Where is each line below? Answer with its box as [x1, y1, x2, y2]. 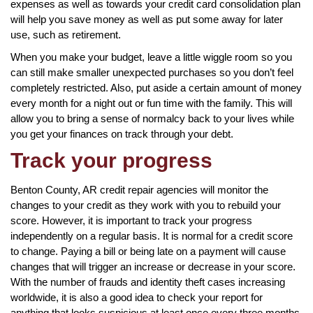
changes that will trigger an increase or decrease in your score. [10, 260, 296, 272]
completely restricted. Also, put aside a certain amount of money [10, 81, 302, 94]
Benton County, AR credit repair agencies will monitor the [10, 183, 268, 196]
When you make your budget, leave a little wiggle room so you [10, 50, 292, 63]
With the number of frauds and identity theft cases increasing [10, 275, 285, 288]
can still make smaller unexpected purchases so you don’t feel [10, 66, 293, 78]
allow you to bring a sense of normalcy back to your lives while [10, 112, 294, 124]
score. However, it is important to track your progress [10, 214, 252, 226]
